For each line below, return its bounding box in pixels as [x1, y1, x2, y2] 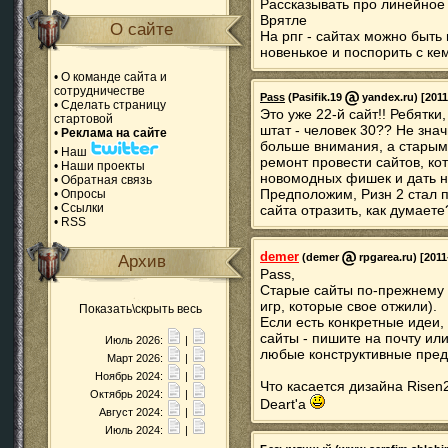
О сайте [110, 20, 174, 39]
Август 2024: [99, 406, 166, 418]
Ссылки [61, 201, 104, 215]
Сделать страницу [61, 98, 166, 112]
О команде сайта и [61, 70, 167, 84]
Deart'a [260, 395, 310, 412]
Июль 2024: [105, 424, 166, 436]
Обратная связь [61, 173, 152, 187]
